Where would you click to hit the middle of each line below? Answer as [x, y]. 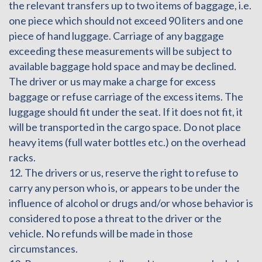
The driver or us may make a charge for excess [112, 81]
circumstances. [43, 248]
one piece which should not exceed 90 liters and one [126, 20]
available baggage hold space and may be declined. [123, 66]
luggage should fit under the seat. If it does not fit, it [126, 111]
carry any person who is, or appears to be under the [124, 187]
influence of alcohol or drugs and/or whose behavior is [131, 203]
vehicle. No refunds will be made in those [101, 233]
